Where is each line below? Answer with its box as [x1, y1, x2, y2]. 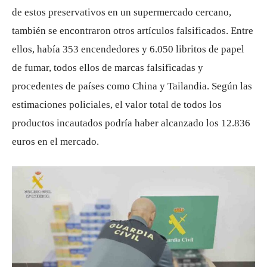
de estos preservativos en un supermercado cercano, [12, 6, 231, 18]
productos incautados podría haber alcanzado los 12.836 [12, 117, 250, 129]
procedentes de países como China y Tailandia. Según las [12, 80, 252, 92]
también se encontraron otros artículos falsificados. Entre [12, 24, 253, 36]
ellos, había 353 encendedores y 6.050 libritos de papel [12, 43, 244, 55]
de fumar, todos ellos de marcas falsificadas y [12, 61, 203, 73]
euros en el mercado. [12, 135, 99, 147]
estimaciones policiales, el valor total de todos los [12, 98, 222, 110]
